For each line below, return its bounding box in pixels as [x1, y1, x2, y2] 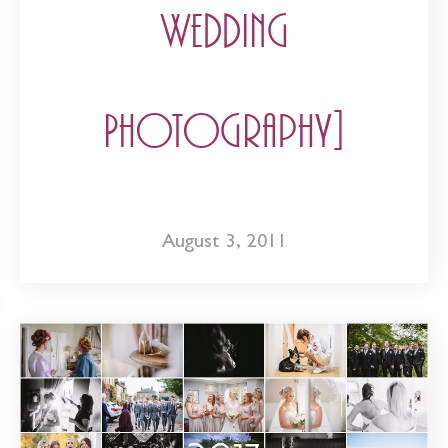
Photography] [103, 106, 345, 160]
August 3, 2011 [161, 233, 287, 254]
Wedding [159, 6, 289, 60]
